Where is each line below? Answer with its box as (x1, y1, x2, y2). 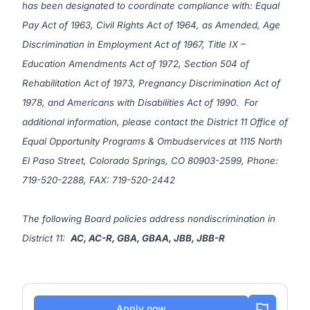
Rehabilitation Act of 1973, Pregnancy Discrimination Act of (22, 77, 280, 89)
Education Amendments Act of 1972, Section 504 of (22, 58, 249, 69)
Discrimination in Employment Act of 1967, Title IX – (22, 39, 246, 50)
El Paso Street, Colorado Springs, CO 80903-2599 (22, 155, 241, 166)
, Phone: (241, 155, 278, 166)
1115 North (239, 136, 282, 147)
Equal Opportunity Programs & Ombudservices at (22, 136, 239, 147)
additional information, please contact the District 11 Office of (22, 116, 288, 127)
